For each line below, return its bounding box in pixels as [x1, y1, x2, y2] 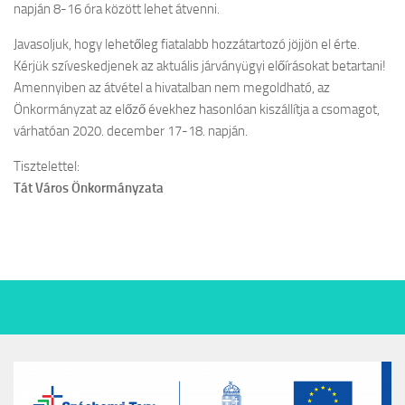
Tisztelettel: [14, 158, 80, 174]
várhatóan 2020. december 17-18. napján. [14, 123, 248, 139]
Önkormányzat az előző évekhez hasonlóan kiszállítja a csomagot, [14, 101, 380, 118]
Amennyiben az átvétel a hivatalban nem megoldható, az [14, 80, 330, 96]
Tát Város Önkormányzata [14, 180, 164, 196]
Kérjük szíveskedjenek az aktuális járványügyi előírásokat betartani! [14, 58, 386, 74]
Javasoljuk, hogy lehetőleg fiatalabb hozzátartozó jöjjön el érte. [14, 36, 360, 52]
